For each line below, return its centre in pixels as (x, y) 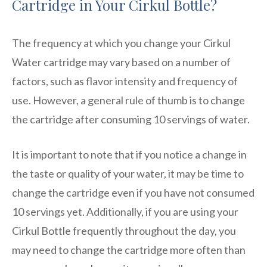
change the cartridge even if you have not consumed (133, 192)
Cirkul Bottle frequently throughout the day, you (124, 230)
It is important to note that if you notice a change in (129, 154)
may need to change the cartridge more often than (129, 249)
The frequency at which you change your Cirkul (121, 43)
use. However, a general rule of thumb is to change (128, 100)
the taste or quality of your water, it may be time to (128, 173)
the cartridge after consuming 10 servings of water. (131, 119)
